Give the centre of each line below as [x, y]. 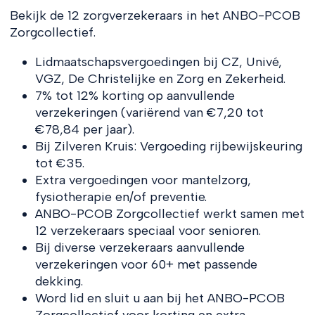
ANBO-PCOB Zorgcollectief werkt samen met [169, 213]
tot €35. [59, 163]
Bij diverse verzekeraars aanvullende [140, 247]
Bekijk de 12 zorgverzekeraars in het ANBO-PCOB [155, 15]
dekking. [59, 281]
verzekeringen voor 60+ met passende [146, 264]
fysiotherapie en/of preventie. [121, 197]
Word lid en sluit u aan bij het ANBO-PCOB [160, 298]
